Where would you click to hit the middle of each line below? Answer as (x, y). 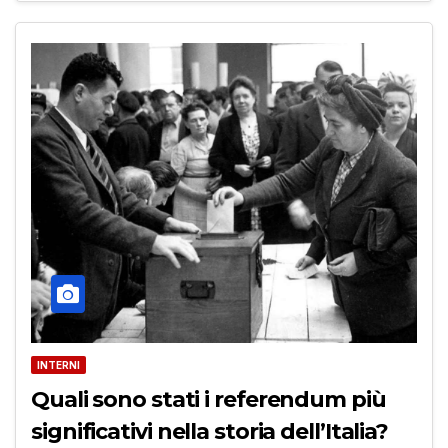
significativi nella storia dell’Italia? (210, 432)
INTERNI (58, 365)
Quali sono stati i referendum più (208, 400)
